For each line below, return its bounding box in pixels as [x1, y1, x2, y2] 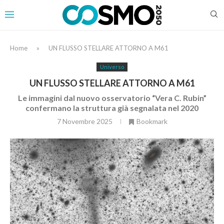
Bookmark [136, 116, 167, 125]
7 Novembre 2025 [56, 116, 112, 125]
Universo [100, 63, 124, 70]
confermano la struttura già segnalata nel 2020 [25, 102, 198, 112]
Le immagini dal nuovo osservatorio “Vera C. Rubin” [17, 92, 206, 102]
